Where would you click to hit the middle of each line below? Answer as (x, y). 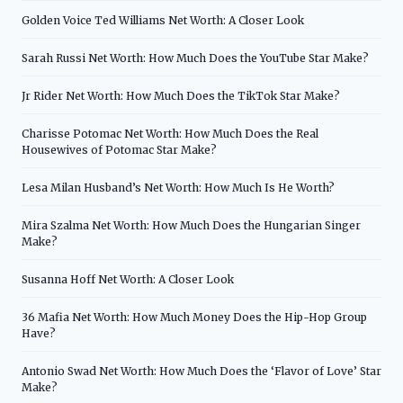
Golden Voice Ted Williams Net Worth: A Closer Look (163, 20)
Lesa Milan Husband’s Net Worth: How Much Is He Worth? (178, 187)
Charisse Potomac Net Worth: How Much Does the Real (170, 133)
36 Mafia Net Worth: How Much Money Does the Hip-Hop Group (194, 317)
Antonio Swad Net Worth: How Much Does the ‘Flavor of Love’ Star (201, 371)
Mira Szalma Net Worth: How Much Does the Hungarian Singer (191, 225)
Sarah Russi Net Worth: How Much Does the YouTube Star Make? (195, 58)
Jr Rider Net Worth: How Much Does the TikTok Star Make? (181, 95)
